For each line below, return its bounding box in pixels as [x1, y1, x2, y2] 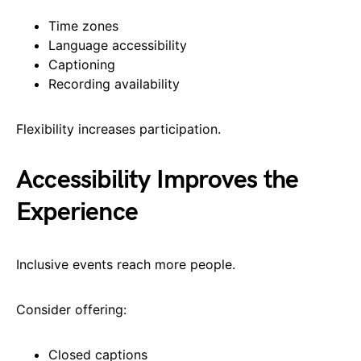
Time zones [48, 17, 118, 34]
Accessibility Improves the [16, 164, 299, 196]
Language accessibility [48, 36, 187, 53]
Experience [16, 196, 138, 228]
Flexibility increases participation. [16, 120, 221, 137]
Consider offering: [16, 301, 127, 317]
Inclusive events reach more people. [16, 255, 235, 272]
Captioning [48, 56, 115, 73]
